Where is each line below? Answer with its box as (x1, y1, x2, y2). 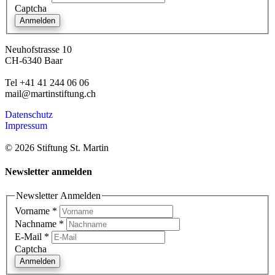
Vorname (15, 205, 52, 216)
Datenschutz (5, 109, 53, 120)
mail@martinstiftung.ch (5, 88, 96, 99)
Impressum (5, 120, 47, 131)
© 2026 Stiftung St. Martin (5, 142, 109, 153)
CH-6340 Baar (5, 55, 63, 66)
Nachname (15, 218, 59, 229)
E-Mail (15, 231, 44, 242)
